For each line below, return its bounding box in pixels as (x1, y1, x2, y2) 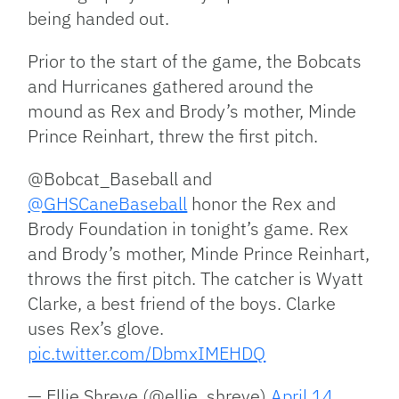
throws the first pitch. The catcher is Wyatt (28, 265, 364, 290)
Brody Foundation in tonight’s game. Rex (28, 216, 349, 240)
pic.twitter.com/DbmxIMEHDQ (28, 340, 266, 365)
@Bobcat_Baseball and (28, 166, 213, 191)
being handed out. (28, 5, 170, 30)
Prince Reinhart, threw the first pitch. (28, 123, 319, 148)
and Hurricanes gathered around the (28, 73, 314, 98)
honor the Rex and (187, 191, 337, 216)
